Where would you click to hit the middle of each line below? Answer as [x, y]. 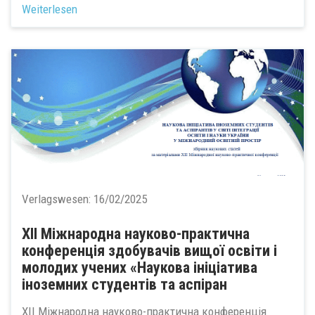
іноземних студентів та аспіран [124, 284]
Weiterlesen [50, 9]
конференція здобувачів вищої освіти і [149, 251]
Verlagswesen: [58, 199]
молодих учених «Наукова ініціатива [140, 268]
